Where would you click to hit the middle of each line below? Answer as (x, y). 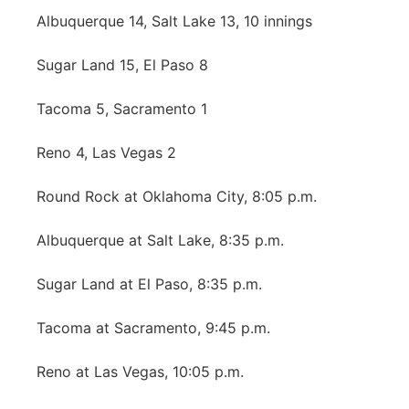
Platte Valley (101, 124)
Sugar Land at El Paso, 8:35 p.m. (149, 284)
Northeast (92, 29)
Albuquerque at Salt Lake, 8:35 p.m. (160, 240)
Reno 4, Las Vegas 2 (106, 152)
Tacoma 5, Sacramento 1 (122, 109)
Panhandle (94, 76)
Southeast (93, 266)
